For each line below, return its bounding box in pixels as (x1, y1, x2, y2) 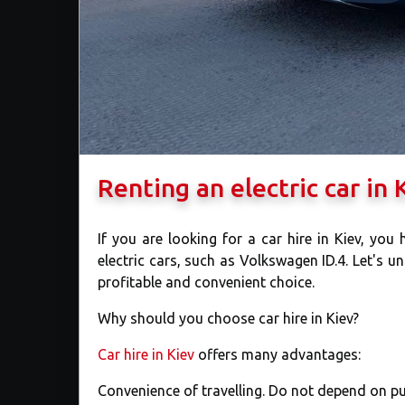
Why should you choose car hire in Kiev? (98, 310, 359, 327)
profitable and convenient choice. (98, 274, 315, 291)
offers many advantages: (194, 346, 361, 363)
